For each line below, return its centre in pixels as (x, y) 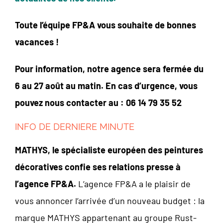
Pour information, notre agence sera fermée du (109, 69)
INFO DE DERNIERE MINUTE (75, 127)
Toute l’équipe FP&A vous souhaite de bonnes (106, 25)
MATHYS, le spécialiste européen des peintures (109, 150)
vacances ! (37, 42)
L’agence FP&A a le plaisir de (133, 184)
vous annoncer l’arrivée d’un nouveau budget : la (110, 201)
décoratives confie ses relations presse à (98, 167)
